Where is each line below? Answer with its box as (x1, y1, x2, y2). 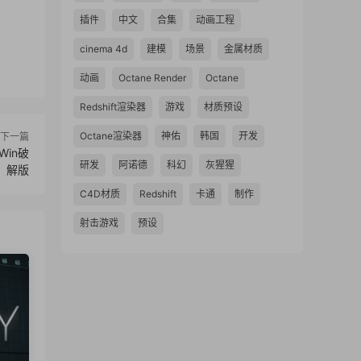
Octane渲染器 (80, 130, 142, 142)
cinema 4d (80, 43, 127, 55)
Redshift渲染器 (80, 101, 146, 113)
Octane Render (118, 72, 186, 84)
